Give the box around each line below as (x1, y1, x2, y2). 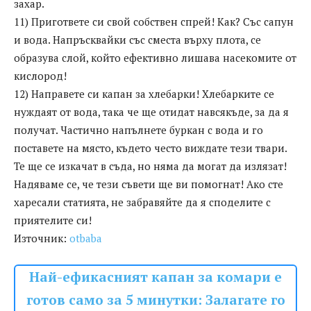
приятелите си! (14, 213, 92, 228)
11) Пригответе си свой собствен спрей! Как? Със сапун (14, 15, 294, 29)
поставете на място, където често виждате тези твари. (14, 141, 287, 155)
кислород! (14, 69, 67, 83)
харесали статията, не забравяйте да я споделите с (14, 195, 271, 210)
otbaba (69, 231, 102, 246)
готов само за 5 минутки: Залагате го (26, 291, 285, 310)
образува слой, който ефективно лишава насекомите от (14, 51, 296, 65)
